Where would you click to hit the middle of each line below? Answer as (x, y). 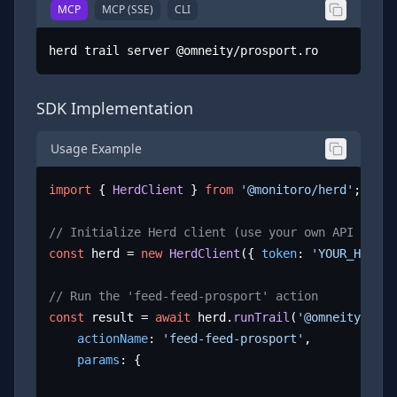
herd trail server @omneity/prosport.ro (184, 51)
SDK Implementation (115, 108)
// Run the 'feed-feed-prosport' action (184, 296)
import (70, 190)
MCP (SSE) (128, 9)
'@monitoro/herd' (297, 190)
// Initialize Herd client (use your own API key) (219, 233)
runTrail (262, 318)
